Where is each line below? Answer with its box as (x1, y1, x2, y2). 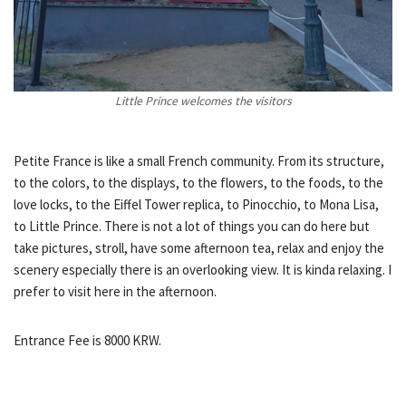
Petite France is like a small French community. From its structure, (14, 151, 384, 169)
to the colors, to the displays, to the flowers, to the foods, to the (14, 173, 383, 191)
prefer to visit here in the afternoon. (14, 282, 217, 300)
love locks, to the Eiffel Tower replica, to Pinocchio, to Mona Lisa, (14, 195, 379, 213)
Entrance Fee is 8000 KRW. (14, 331, 161, 349)
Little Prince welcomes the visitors (114, 92, 292, 109)
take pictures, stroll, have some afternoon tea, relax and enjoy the (14, 238, 384, 256)
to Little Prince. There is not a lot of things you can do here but (14, 217, 370, 235)
